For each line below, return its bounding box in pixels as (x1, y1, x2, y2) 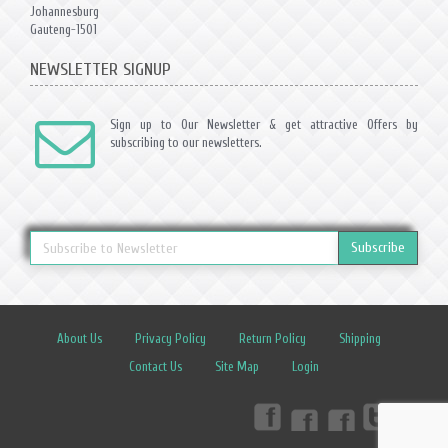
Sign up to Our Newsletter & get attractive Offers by (110, 117, 418, 132)
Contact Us (129, 359, 182, 374)
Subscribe (351, 239, 405, 256)
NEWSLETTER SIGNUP (30, 59, 171, 80)
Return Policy (239, 331, 306, 346)
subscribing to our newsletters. (110, 135, 262, 150)
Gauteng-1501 (30, 22, 97, 37)
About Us (57, 331, 102, 346)
